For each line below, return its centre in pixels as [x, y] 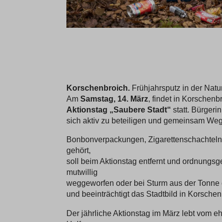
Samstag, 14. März [114, 99]
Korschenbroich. [98, 88]
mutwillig [82, 172]
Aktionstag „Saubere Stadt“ [119, 110]
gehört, [79, 150]
